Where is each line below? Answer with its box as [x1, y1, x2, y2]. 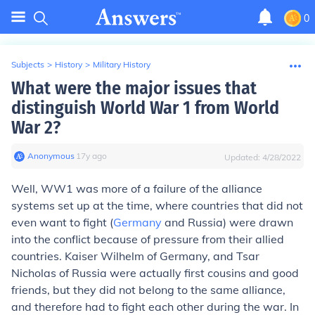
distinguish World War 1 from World [11, 97, 279, 119]
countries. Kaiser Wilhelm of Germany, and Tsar [11, 249, 259, 263]
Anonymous [27, 150, 75, 161]
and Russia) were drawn [162, 215, 293, 229]
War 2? [11, 117, 60, 139]
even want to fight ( [11, 215, 113, 229]
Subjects [11, 59, 44, 70]
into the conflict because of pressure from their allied [11, 232, 284, 246]
